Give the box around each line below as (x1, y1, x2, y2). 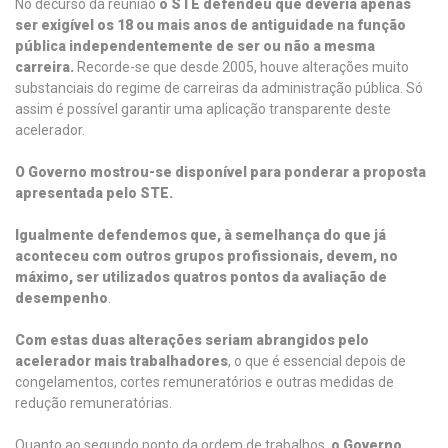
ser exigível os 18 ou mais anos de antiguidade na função (15, 17, 406, 33)
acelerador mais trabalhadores (15, 353, 228, 369)
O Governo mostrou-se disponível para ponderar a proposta (15, 164, 426, 180)
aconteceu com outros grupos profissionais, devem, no (15, 248, 398, 264)
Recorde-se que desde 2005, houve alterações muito (74, 59, 409, 75)
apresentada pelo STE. (15, 185, 212, 201)
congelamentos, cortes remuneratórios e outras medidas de (15, 374, 394, 390)
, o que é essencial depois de (228, 353, 406, 369)
